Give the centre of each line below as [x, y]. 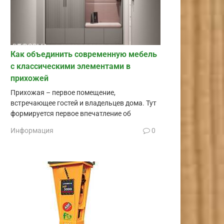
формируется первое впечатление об [71, 113]
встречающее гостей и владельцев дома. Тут [83, 103]
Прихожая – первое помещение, [63, 92]
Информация [32, 130]
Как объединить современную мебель [84, 54]
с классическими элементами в [70, 66]
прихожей [29, 78]
